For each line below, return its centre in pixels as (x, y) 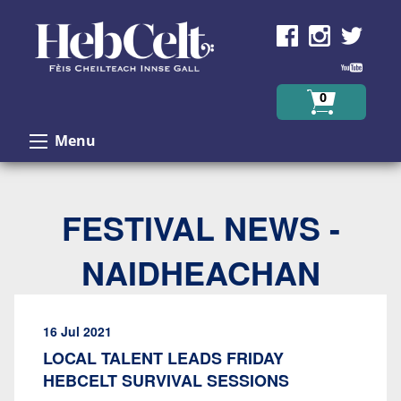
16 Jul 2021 (77, 331)
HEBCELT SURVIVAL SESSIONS (166, 380)
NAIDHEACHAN (200, 272)
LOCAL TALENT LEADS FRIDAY (163, 358)
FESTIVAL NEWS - (200, 227)
